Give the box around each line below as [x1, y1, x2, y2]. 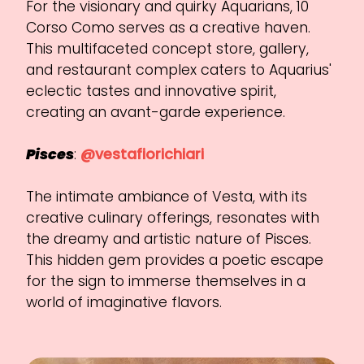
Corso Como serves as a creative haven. [26, 17, 311, 37]
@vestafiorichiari [80, 144, 205, 164]
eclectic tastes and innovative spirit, [26, 80, 277, 101]
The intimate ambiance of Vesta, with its [26, 186, 308, 206]
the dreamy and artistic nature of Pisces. [26, 228, 312, 249]
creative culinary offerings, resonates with [26, 207, 320, 227]
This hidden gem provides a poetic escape [26, 249, 324, 270]
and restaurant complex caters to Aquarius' [26, 59, 332, 80]
